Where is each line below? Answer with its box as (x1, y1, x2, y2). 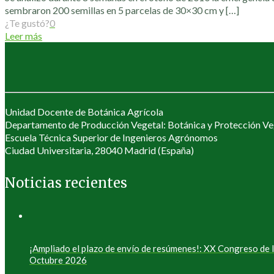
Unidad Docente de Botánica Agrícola (5, 106, 163, 118)
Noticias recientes (5, 174, 127, 191)
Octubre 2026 (29, 254, 87, 265)
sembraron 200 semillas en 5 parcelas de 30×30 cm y (5, 4, 224, 17)
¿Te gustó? (5, 17, 50, 29)
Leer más (5, 30, 42, 42)
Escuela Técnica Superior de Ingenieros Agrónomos (5, 131, 218, 144)
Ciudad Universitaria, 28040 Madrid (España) (5, 144, 194, 157)
